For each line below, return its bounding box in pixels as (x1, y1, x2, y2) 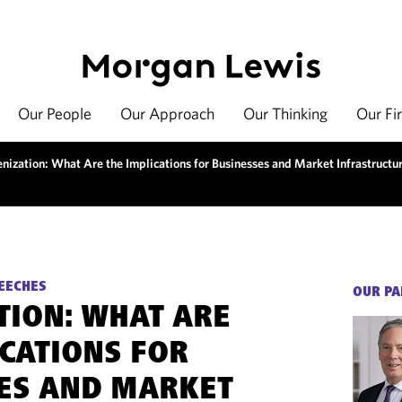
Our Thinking (243, 103, 328, 124)
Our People (18, 103, 92, 124)
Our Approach (120, 103, 214, 124)
